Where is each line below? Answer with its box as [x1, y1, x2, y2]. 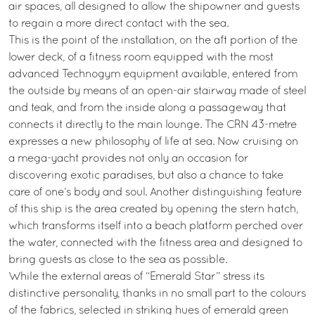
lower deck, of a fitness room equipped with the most [8, 53, 274, 63]
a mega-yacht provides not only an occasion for [8, 154, 248, 164]
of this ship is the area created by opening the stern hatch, [8, 205, 298, 214]
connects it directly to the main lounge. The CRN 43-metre [8, 120, 297, 130]
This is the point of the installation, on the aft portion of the [8, 36, 297, 46]
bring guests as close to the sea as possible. [8, 255, 227, 265]
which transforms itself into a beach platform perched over [8, 221, 303, 231]
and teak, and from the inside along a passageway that [8, 103, 286, 113]
